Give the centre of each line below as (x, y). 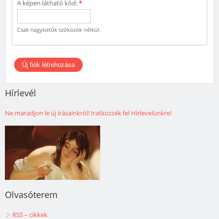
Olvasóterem (31, 195)
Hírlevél (21, 93)
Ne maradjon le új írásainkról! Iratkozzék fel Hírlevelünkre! (88, 113)
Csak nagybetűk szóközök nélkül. (59, 29)
